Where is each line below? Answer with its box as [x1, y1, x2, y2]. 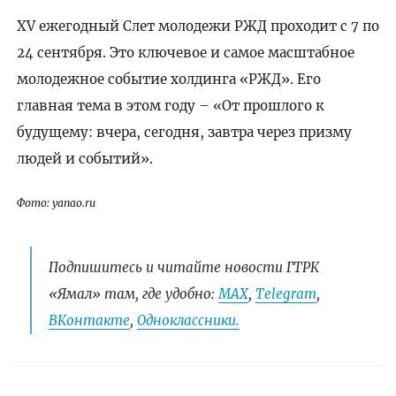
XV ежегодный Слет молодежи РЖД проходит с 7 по [16, 17, 379, 34]
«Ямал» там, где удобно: [48, 286, 218, 303]
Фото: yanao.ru [16, 195, 95, 209]
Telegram [255, 286, 316, 303]
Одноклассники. [136, 312, 240, 330]
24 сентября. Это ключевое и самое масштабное [16, 43, 354, 61]
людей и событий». [16, 149, 153, 167]
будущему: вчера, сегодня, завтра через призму [16, 123, 352, 141]
